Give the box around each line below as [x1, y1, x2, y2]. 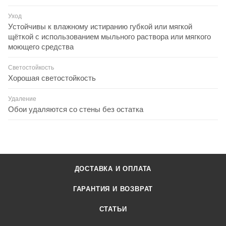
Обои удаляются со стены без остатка [8, 104, 143, 114]
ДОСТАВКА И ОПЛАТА [74, 165, 152, 173]
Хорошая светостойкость [8, 73, 96, 82]
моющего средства [8, 42, 74, 51]
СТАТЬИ [99, 205, 127, 213]
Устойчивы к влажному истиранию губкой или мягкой [8, 22, 192, 31]
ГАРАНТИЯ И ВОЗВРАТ [73, 185, 153, 193]
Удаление [8, 95, 36, 102]
